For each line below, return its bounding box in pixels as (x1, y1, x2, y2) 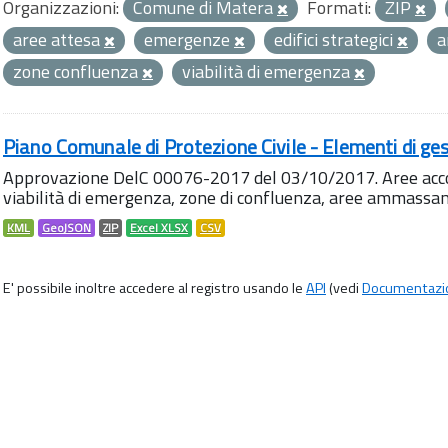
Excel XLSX (130, 219, 188, 237)
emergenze (144, 26, 234, 53)
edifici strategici (274, 26, 397, 53)
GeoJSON (42, 219, 91, 237)
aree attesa (13, 26, 104, 53)
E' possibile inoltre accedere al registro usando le (3, 277, 306, 299)
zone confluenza (13, 58, 142, 85)
